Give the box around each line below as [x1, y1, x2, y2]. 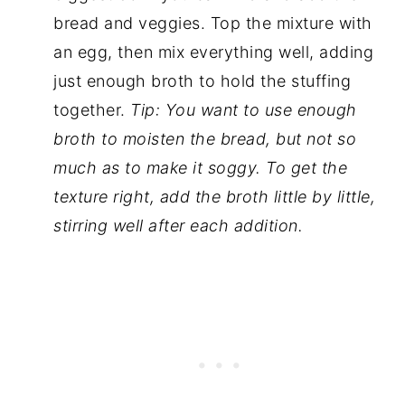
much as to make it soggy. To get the [53, 158, 348, 178]
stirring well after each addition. [53, 216, 304, 236]
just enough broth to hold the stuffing [53, 71, 352, 91]
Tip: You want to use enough [130, 100, 357, 120]
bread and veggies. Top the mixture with [53, 14, 372, 33]
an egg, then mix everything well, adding [53, 42, 374, 62]
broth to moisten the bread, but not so [53, 129, 357, 149]
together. [53, 100, 131, 120]
